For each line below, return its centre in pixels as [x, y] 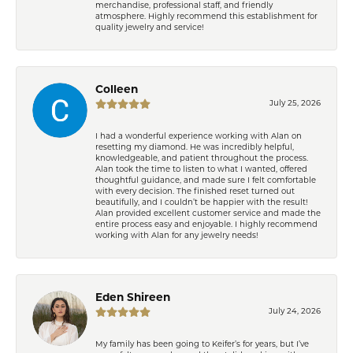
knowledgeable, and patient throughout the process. [202, 158]
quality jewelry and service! [150, 28]
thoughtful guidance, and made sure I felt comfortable [206, 180]
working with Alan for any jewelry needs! [177, 236]
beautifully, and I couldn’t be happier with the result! [202, 203]
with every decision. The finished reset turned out [195, 191]
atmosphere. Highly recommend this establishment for [206, 17]
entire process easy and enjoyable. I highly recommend [206, 225]
